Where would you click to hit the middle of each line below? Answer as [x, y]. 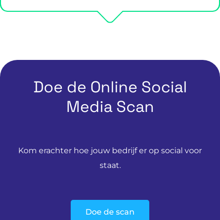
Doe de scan [110, 212]
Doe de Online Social [110, 87]
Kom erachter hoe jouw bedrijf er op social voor [110, 150]
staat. [110, 165]
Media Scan [110, 106]
